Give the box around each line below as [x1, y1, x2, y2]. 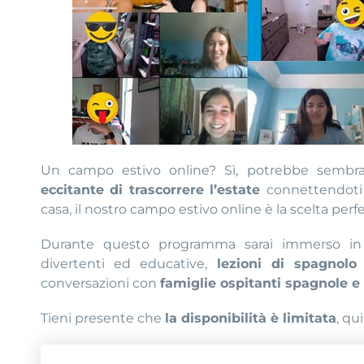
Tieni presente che [41, 310, 165, 327]
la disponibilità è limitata [165, 310, 336, 327]
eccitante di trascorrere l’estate [41, 181, 266, 197]
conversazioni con [41, 275, 160, 292]
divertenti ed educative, [41, 256, 217, 272]
